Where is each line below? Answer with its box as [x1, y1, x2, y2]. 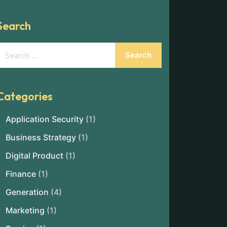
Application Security [6, 114, 84, 124]
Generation [6, 187, 49, 197]
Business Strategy [6, 132, 76, 142]
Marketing [6, 205, 45, 215]
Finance [6, 169, 36, 179]
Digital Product [6, 150, 63, 161]
